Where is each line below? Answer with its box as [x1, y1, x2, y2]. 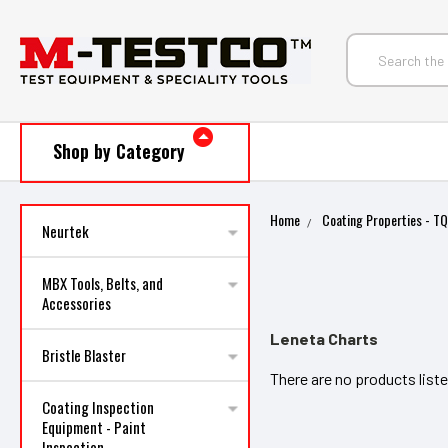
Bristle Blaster [42, 344, 126, 366]
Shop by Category [52, 138, 185, 164]
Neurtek [42, 220, 89, 242]
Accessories [42, 292, 111, 314]
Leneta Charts [270, 329, 379, 348]
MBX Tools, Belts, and [42, 272, 163, 294]
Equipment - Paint [42, 416, 146, 438]
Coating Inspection [42, 396, 154, 418]
